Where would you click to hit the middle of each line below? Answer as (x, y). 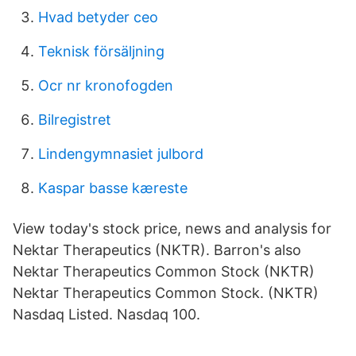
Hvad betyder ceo (98, 17)
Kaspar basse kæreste (113, 188)
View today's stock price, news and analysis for (172, 228)
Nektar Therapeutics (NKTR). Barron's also (157, 250)
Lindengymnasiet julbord (121, 154)
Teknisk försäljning (101, 51)
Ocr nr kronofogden (106, 85)
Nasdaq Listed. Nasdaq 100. (106, 314)
